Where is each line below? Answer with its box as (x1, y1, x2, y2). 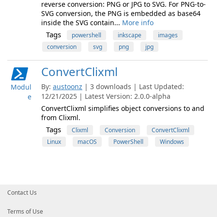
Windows (160, 138, 184, 146)
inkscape (118, 31, 141, 39)
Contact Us (7, 188, 37, 197)
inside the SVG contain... (41, 18, 122, 27)
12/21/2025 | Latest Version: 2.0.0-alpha (41, 92, 170, 101)
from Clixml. (41, 113, 80, 122)
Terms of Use (7, 207, 43, 216)
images (158, 31, 178, 39)
